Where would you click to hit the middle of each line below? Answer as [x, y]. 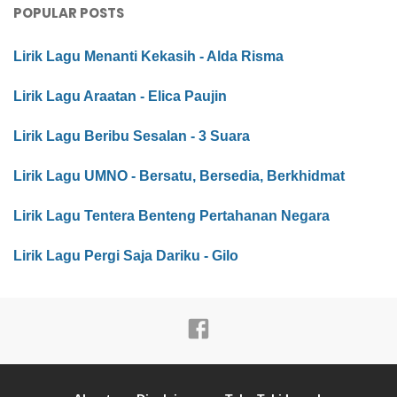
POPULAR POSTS [69, 13]
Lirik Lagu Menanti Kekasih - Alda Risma [148, 57]
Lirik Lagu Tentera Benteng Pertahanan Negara [171, 216]
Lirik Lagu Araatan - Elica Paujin [120, 97]
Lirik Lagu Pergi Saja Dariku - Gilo [126, 256]
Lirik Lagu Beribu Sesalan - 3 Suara [132, 136]
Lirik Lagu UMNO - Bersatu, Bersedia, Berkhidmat [179, 176]
